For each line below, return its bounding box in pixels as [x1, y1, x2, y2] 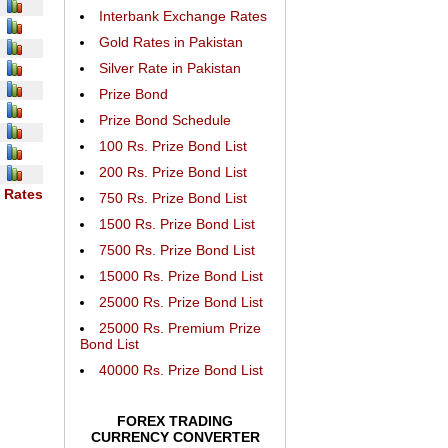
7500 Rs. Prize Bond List [99, 242, 255, 258]
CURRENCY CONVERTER [90, 429, 260, 445]
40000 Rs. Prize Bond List [99, 362, 263, 378]
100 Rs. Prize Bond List [99, 138, 247, 154]
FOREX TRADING [117, 413, 233, 429]
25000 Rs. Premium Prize [99, 320, 261, 336]
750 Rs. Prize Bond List [99, 190, 247, 206]
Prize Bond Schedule [99, 112, 231, 128]
